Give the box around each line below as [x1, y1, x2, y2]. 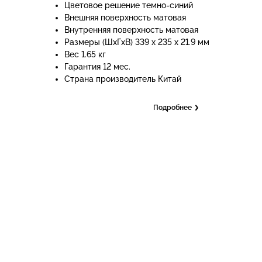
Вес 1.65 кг [64, 50, 106, 59]
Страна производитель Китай [64, 74, 181, 84]
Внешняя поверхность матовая [64, 13, 186, 22]
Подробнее [153, 103, 192, 112]
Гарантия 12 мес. [64, 62, 130, 71]
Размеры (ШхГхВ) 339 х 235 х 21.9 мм [64, 37, 209, 47]
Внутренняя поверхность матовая [64, 25, 198, 35]
